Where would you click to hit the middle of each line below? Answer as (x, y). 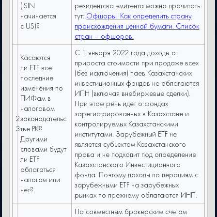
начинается (39, 16)
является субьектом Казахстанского (131, 144)
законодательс (44, 119)
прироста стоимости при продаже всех (137, 63)
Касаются (36, 58)
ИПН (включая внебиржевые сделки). (133, 93)
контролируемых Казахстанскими (127, 124)
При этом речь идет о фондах (122, 104)
